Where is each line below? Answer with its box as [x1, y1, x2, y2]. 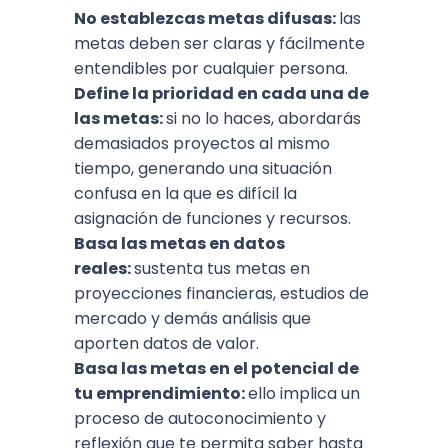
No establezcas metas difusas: [74, 7, 339, 30]
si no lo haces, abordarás [166, 107, 361, 130]
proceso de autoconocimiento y [74, 407, 326, 430]
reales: [74, 257, 134, 280]
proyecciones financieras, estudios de [74, 282, 369, 305]
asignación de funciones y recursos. [74, 207, 351, 230]
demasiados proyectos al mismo [74, 132, 330, 155]
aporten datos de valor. [74, 332, 263, 355]
